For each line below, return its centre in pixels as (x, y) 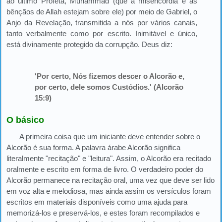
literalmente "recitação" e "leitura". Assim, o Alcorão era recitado (109, 158)
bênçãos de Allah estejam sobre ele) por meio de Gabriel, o (102, 12)
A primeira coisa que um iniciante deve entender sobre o (110, 136)
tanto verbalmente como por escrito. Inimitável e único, (102, 33)
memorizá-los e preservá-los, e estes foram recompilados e (103, 213)
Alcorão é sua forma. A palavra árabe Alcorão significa (93, 147)
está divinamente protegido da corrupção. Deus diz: (89, 44)
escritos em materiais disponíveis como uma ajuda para (97, 202)
